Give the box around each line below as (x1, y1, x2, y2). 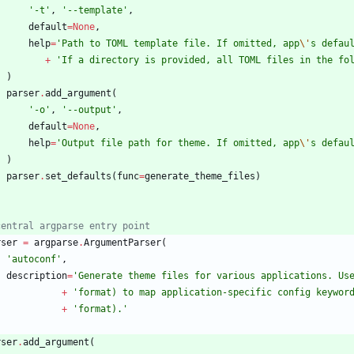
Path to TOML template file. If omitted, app (62, 38, 299, 50)
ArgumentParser (84, 237, 161, 249)
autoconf (12, 254, 56, 265)
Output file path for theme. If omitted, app (62, 137, 299, 149)
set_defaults (45, 171, 111, 183)
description (6, 270, 67, 282)
